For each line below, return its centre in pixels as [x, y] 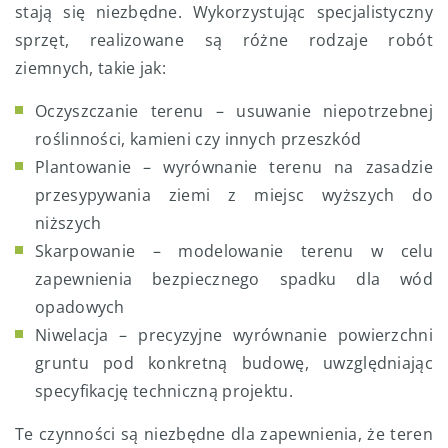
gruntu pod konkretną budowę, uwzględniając [234, 363]
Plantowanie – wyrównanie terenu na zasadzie [234, 167]
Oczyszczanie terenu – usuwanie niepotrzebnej [234, 111]
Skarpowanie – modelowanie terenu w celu [234, 251]
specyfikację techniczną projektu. [164, 391]
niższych [68, 223]
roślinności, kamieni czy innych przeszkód [198, 139]
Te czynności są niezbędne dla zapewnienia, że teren [224, 434]
